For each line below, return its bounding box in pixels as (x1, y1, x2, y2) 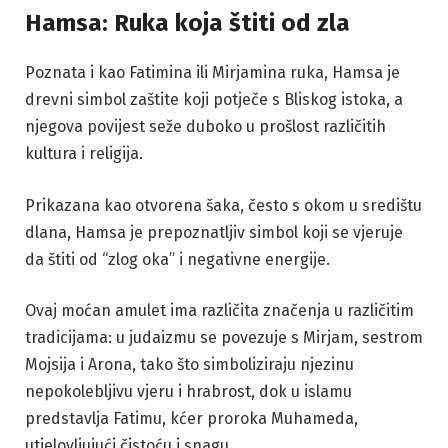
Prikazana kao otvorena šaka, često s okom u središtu (25, 195, 422, 215)
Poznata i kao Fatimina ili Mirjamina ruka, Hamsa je (25, 63, 400, 83)
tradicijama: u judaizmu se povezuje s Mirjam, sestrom (25, 328, 423, 348)
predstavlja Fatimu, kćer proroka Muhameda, (25, 409, 358, 429)
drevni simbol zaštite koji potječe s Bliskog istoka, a (25, 90, 403, 110)
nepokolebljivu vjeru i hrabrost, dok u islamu (25, 382, 352, 402)
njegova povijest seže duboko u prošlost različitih (25, 117, 386, 137)
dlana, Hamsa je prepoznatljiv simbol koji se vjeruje (25, 222, 403, 242)
